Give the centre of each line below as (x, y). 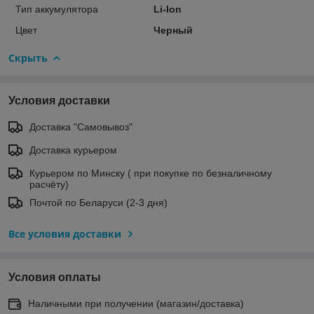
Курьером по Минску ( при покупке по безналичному (151, 173)
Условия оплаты (55, 277)
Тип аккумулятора (57, 9)
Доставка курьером (73, 150)
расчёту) (49, 184)
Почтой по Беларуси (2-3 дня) (98, 202)
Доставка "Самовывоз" (81, 127)
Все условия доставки (65, 233)
